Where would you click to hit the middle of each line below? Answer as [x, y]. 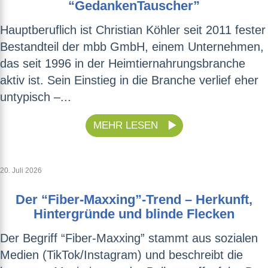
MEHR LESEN [127, 126]
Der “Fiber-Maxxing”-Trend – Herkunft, [134, 200]
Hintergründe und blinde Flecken [134, 214]
